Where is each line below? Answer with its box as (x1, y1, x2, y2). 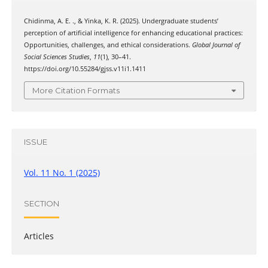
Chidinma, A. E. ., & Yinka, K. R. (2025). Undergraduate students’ (23, 17, 218, 26)
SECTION (23, 199, 59, 209)
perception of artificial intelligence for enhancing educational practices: (23, 29, 243, 38)
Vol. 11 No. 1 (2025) (23, 166, 100, 178)
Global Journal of (191, 41, 240, 50)
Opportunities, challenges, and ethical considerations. (23, 41, 192, 50)
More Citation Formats (32, 85, 120, 95)
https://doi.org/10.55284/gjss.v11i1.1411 (23, 65, 146, 74)
